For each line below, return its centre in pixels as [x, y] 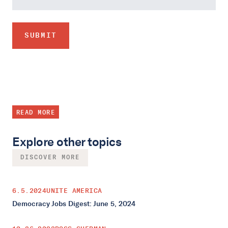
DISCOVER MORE [50, 158]
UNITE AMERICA [74, 190]
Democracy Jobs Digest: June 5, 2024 [74, 204]
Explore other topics [67, 141]
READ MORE [36, 113]
